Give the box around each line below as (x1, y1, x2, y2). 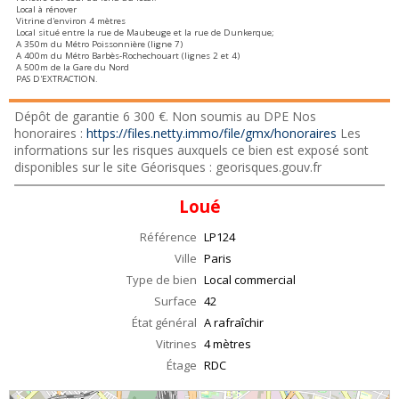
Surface (154, 293, 197, 310)
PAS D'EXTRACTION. (16, 73, 98, 85)
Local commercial (204, 272, 296, 289)
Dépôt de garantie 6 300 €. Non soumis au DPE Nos (14, 108, 316, 126)
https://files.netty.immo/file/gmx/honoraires (86, 125, 337, 142)
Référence (140, 229, 197, 246)
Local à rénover (16, 4, 77, 16)
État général (132, 314, 197, 331)
